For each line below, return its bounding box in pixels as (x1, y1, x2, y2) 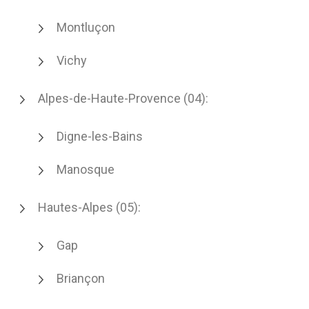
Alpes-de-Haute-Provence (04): (38, 91, 208, 106)
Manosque (57, 162, 114, 177)
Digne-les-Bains (57, 129, 143, 143)
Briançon (57, 271, 105, 286)
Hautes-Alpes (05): (38, 200, 141, 215)
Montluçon (57, 20, 115, 34)
